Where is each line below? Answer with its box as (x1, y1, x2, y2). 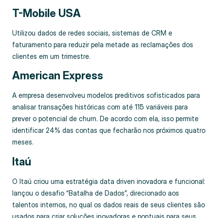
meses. (12, 138, 34, 146)
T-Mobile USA (12, 6, 81, 19)
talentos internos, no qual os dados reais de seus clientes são (12, 200, 205, 209)
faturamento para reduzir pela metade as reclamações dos (12, 40, 193, 49)
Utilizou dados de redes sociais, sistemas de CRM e (12, 28, 172, 37)
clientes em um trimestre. (12, 52, 91, 60)
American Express (12, 69, 103, 82)
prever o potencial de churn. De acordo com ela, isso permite (12, 114, 199, 123)
